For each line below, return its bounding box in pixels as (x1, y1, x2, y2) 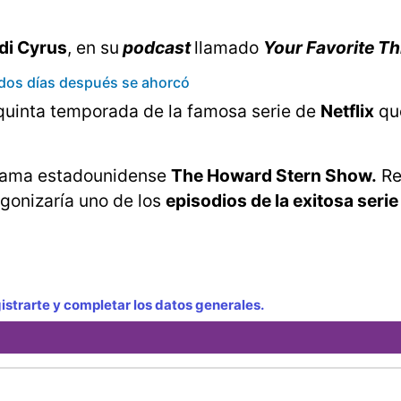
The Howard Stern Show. (171, 165, 377, 187)
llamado (194, 37, 263, 59)
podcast (119, 37, 194, 59)
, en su (67, 37, 119, 59)
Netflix (320, 100, 374, 123)
